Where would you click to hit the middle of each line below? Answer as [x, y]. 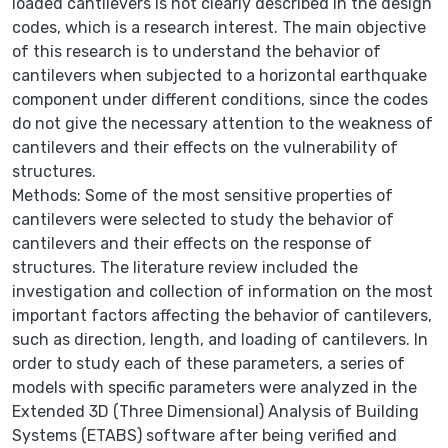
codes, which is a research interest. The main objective [219, 27]
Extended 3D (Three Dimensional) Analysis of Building [215, 411]
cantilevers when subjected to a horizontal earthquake [219, 75]
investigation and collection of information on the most [222, 291]
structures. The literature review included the [185, 267]
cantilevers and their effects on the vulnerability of [205, 147]
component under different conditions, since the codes [220, 99]
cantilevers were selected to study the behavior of [203, 219]
